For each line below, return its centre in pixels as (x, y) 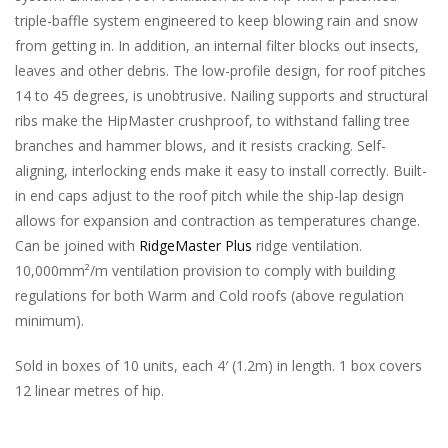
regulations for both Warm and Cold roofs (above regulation (209, 295)
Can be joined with (77, 245)
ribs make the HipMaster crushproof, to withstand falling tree (212, 120)
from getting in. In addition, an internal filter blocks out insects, (217, 45)
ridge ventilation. (307, 245)
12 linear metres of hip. (89, 390)
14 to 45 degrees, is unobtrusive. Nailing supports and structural (221, 95)
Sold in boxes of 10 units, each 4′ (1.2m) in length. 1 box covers (218, 365)
